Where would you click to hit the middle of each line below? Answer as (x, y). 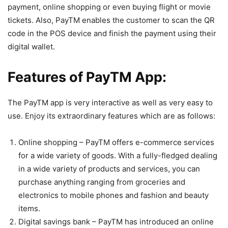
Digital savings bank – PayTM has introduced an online (116, 222)
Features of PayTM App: (87, 77)
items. (29, 209)
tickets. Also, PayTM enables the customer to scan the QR (111, 20)
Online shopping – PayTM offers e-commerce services (116, 142)
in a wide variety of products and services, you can (109, 169)
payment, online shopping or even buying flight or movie (109, 7)
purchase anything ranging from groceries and (102, 182)
